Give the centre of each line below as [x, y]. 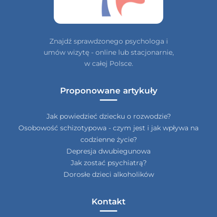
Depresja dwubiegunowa [108, 151]
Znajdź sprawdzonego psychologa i [108, 41]
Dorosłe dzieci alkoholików [108, 174]
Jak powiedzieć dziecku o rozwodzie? [108, 116]
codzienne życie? [108, 139]
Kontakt [108, 201]
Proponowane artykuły [108, 90]
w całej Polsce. [108, 63]
